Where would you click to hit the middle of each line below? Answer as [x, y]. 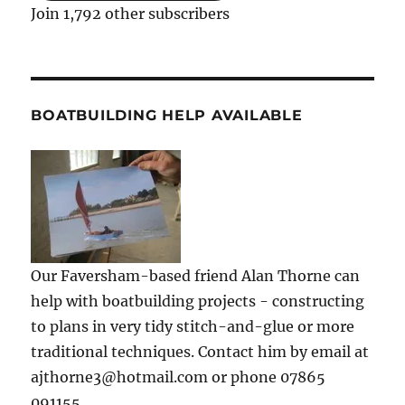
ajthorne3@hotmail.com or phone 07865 [179, 377]
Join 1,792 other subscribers [131, 13]
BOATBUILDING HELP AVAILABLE [167, 115]
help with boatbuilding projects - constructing [198, 301]
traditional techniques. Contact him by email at [200, 351]
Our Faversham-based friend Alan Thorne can [196, 275]
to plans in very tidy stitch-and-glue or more [193, 326]
